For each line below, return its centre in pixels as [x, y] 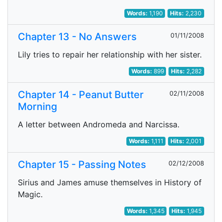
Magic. [30, 194]
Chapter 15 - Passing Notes [82, 165]
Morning [37, 107]
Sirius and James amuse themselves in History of [110, 182]
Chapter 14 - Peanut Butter [81, 95]
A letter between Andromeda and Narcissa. [99, 124]
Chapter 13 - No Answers [77, 37]
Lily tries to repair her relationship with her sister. [110, 55]
